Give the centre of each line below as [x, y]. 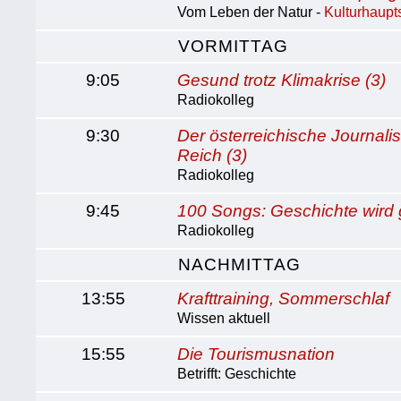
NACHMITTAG [240, 264]
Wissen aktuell [224, 318]
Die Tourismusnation [256, 354]
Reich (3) [213, 155]
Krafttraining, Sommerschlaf [284, 299]
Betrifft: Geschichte [237, 374]
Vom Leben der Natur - [251, 12]
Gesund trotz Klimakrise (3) [282, 80]
